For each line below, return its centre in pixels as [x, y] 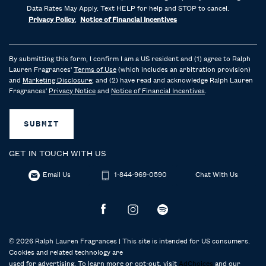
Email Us [56, 175]
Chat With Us [217, 175]
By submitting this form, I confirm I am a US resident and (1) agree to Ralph [130, 59]
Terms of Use [95, 70]
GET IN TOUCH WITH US [58, 153]
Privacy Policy [52, 20]
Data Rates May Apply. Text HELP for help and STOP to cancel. [128, 9]
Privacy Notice [72, 91]
